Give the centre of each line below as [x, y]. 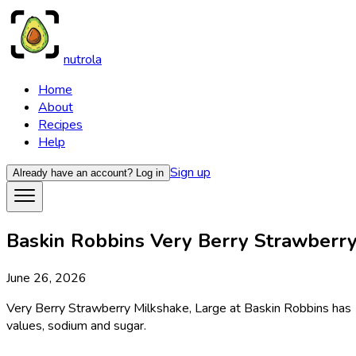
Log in [150, 173]
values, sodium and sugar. [76, 325]
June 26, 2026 [46, 278]
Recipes [60, 125]
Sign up [190, 172]
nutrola [83, 60]
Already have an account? [73, 173]
